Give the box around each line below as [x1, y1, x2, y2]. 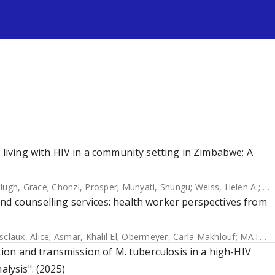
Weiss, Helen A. [195, 181, 258, 193]
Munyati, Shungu [122, 181, 191, 193]
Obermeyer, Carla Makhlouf [122, 231, 236, 242]
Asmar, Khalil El [53, 231, 117, 242]
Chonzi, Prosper [52, 181, 117, 193]
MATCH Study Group [240, 231, 260, 242]
